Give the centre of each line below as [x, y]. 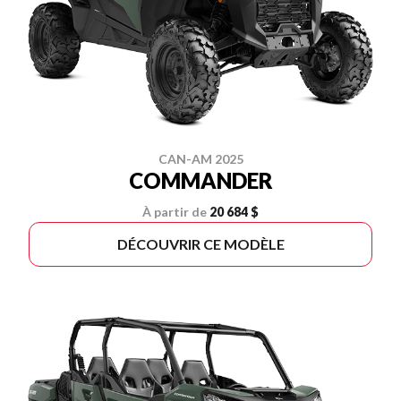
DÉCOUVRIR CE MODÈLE [200, 244]
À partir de [175, 212]
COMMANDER [200, 181]
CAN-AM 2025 [200, 159]
